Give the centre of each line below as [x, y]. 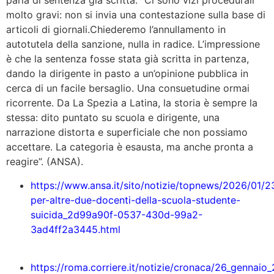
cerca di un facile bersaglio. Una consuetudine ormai [128, 88]
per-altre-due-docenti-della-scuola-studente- [135, 200]
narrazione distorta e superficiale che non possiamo [127, 132]
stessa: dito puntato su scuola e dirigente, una [113, 118]
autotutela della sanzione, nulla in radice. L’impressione [133, 44]
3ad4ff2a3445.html [76, 229]
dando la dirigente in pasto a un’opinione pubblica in [127, 74]
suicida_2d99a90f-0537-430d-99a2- [117, 214]
